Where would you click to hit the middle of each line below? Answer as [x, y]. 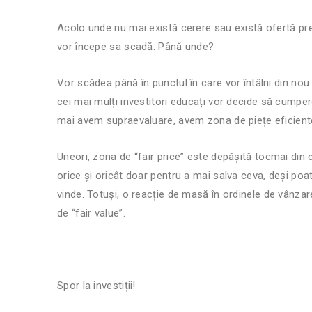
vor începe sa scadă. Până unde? [137, 46]
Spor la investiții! [96, 285]
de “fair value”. [93, 213]
